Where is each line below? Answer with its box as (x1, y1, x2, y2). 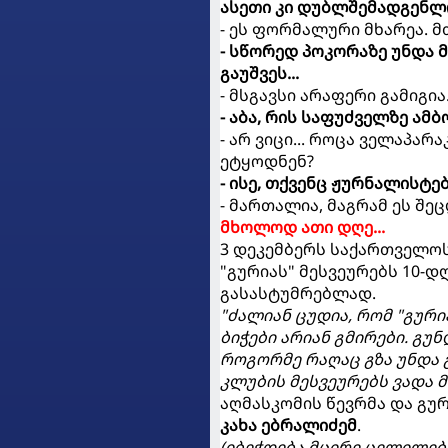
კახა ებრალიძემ (220, 414, 357, 436)
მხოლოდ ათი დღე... (220, 216, 385, 238)
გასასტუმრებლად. (220, 282, 376, 304)
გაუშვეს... (220, 62, 299, 84)
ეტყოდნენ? (220, 150, 314, 172)
